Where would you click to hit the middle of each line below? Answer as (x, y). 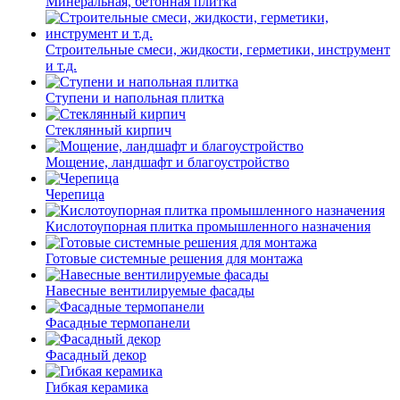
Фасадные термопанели (118, 323)
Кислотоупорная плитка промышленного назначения (208, 226)
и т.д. (61, 66)
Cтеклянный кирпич (108, 130)
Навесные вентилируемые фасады (150, 291)
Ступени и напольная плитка (135, 98)
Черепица (75, 194)
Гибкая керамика (97, 387)
